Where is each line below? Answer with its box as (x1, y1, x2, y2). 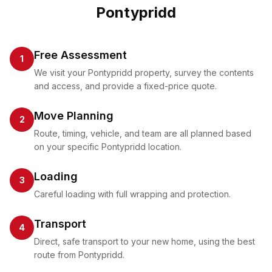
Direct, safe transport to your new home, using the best (34, 236, 255, 246)
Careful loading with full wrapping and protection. (34, 189, 231, 199)
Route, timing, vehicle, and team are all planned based (34, 128, 251, 138)
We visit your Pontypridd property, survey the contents (34, 67, 254, 78)
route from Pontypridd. (34, 250, 124, 260)
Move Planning (34, 109, 114, 122)
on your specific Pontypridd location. (34, 141, 182, 152)
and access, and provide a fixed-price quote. (34, 81, 217, 91)
